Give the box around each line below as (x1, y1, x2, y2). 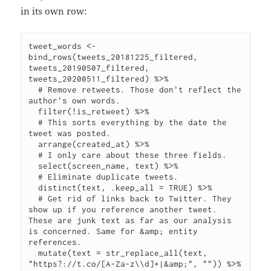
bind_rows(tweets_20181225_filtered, (28, 52, 198, 62)
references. (28, 237, 82, 247)
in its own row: (21, 5, 87, 18)
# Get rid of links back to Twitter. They (28, 194, 39, 204)
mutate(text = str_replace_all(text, (28, 248, 39, 258)
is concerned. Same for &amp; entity (28, 226, 198, 237)
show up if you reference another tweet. (28, 204, 218, 215)
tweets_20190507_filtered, (28, 63, 150, 73)
